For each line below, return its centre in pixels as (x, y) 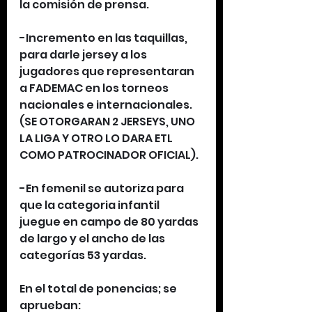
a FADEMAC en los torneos (95, 88)
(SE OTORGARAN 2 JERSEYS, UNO (108, 122)
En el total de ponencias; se (99, 289)
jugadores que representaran (108, 71)
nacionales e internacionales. (107, 105)
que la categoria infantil (91, 205)
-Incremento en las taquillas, (104, 38)
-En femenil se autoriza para (103, 188)
